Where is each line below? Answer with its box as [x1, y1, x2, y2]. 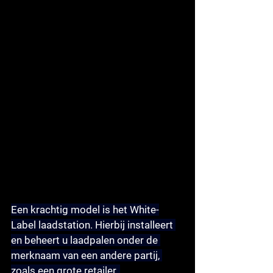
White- [130, 203, 159, 216]
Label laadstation [11, 218, 90, 231]
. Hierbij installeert [90, 218, 175, 231]
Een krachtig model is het [11, 203, 130, 216]
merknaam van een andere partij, [11, 249, 162, 261]
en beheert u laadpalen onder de [11, 233, 160, 246]
